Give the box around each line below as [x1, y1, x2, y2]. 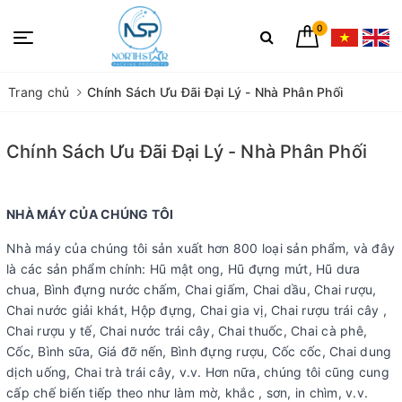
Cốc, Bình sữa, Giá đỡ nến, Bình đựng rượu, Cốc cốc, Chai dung [6, 344, 392, 359]
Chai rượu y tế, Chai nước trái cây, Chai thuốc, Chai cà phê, [6, 323, 367, 338]
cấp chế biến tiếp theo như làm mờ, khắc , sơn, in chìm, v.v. [6, 385, 368, 400]
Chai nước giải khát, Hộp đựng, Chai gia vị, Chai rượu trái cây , [6, 302, 387, 318]
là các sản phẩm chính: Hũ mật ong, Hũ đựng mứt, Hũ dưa [6, 261, 361, 276]
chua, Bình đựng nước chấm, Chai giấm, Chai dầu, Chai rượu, [6, 282, 377, 297]
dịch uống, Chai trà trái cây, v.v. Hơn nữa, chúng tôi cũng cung [6, 364, 389, 380]
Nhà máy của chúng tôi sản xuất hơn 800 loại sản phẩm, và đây [6, 240, 395, 256]
